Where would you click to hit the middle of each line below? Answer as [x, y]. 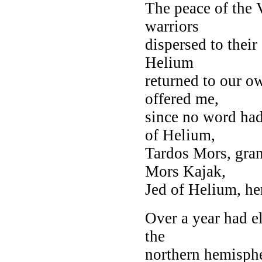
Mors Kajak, [185, 171]
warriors [172, 26]
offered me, [182, 99]
